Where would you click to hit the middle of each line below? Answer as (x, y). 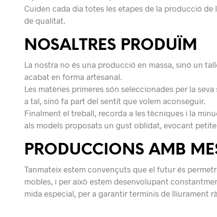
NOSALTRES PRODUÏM (111, 45)
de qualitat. (45, 20)
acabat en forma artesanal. (73, 76)
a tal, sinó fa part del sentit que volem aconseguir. (115, 101)
